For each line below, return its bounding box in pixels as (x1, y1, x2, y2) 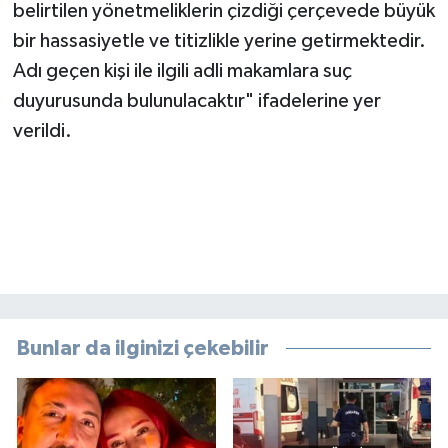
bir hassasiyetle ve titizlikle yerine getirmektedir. (12, 31, 426, 51)
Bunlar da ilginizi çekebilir (17, 338, 269, 360)
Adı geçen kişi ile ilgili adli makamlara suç (12, 61, 352, 81)
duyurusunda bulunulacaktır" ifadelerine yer (12, 91, 381, 111)
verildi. (12, 121, 72, 141)
